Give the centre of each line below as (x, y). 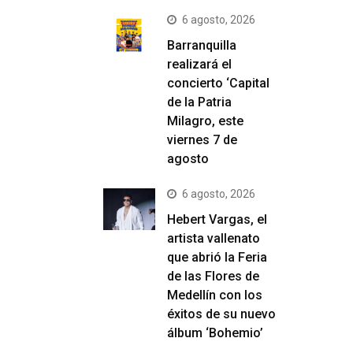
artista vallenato (214, 238)
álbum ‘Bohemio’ (215, 333)
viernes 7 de (202, 140)
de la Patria (199, 102)
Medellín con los (215, 295)
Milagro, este (205, 121)
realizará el (199, 64)
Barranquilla (202, 45)
